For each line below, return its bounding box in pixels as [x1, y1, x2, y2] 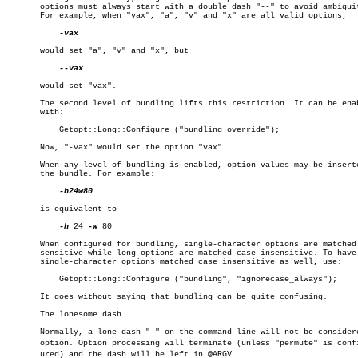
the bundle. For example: [6, 169, 155, 178]
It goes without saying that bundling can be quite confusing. [6, 292, 328, 301]
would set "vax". [6, 82, 117, 90]
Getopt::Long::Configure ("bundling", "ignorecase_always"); [6, 275, 45, 284]
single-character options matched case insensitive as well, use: [6, 257, 342, 266]
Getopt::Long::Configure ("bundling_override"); [6, 125, 45, 134]
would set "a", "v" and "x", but [6, 46, 189, 55]
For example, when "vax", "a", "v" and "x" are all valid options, [6, 11, 347, 20]
